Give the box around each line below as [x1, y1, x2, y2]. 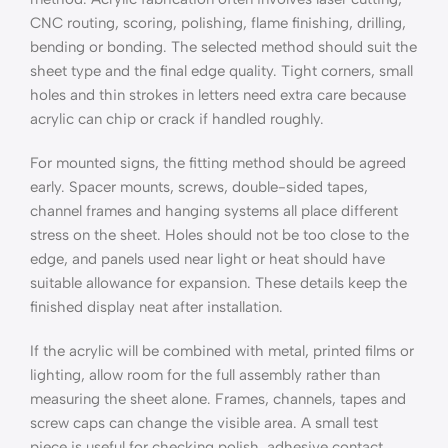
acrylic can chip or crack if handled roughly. [30, 110, 324, 129]
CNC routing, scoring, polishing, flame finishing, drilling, [30, 14, 406, 33]
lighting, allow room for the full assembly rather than [30, 366, 380, 385]
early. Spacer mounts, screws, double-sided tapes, [30, 178, 368, 197]
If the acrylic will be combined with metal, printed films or [30, 342, 414, 361]
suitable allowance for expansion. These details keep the [30, 274, 407, 293]
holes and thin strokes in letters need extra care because [30, 86, 406, 105]
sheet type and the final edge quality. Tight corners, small [30, 62, 413, 81]
